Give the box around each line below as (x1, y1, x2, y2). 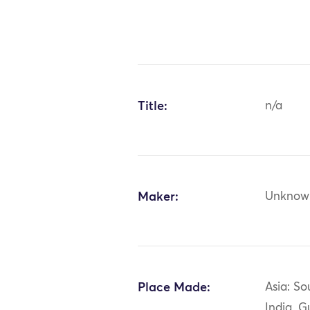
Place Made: (138, 281, 211, 294)
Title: (138, 100, 168, 113)
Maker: (138, 190, 179, 203)
